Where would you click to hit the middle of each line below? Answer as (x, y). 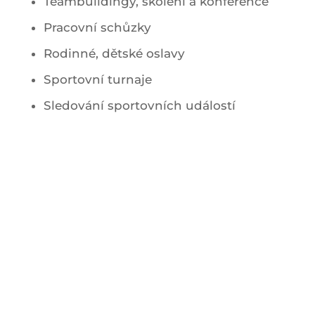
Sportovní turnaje (97, 79)
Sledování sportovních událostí (139, 105)
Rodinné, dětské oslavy (114, 53)
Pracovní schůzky (97, 27)
